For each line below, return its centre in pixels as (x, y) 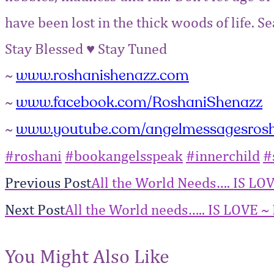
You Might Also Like (87, 256)
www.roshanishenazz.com (102, 75)
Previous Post (48, 182)
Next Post (35, 209)
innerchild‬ (228, 155)
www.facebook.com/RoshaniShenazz (139, 102)
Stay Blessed (46, 48)
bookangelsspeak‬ (128, 155)
